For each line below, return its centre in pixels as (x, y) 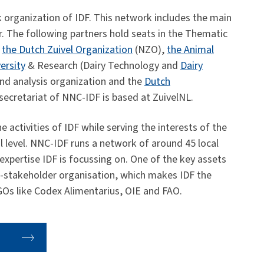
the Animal (190, 50)
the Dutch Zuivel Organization (67, 50)
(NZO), (150, 50)
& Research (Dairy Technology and (103, 66)
